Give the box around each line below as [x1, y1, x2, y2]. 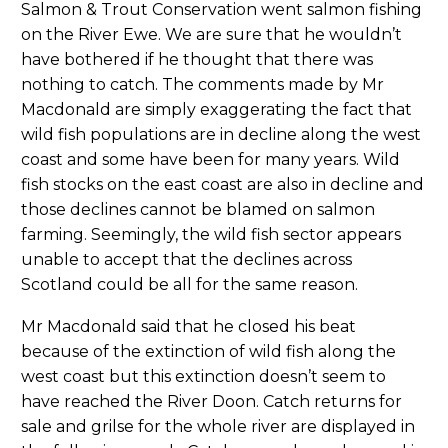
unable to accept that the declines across [21, 249, 352, 269]
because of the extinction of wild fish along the [21, 342, 396, 362]
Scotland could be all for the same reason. [21, 274, 358, 294]
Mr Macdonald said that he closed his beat [21, 317, 356, 337]
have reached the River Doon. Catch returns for [21, 392, 402, 412]
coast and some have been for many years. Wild [21, 149, 400, 169]
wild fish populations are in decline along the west [21, 124, 421, 144]
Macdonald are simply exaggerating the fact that [21, 99, 412, 119]
